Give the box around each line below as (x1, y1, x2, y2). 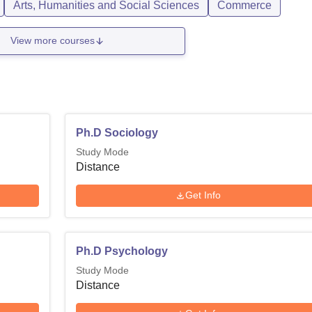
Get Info (185, 189, 221, 201)
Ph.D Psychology (76, 244, 169, 257)
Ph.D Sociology (76, 126, 159, 139)
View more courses (10, 35, 95, 47)
